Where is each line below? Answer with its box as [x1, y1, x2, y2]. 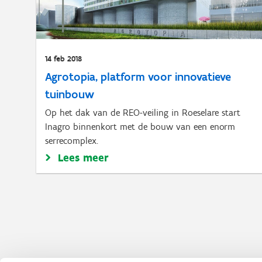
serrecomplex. [45, 135, 98, 146]
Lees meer [58, 151, 109, 164]
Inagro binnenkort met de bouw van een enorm [45, 121, 235, 132]
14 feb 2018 [45, 54, 82, 64]
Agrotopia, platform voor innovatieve [45, 70, 231, 84]
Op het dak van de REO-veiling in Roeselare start [45, 107, 240, 118]
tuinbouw [45, 87, 94, 101]
